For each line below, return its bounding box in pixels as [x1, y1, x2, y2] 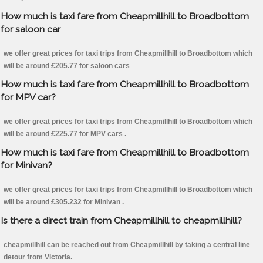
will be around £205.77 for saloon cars [4, 62, 130, 70]
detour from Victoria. [4, 253, 72, 262]
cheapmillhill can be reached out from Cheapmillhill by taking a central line [4, 241, 250, 249]
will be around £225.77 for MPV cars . [4, 130, 126, 139]
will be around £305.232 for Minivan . [4, 198, 124, 207]
